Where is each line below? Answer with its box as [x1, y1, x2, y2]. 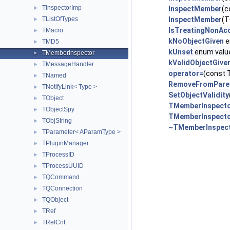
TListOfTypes [42, 15, 78, 23]
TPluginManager [42, 140, 89, 147]
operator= [168, 69, 203, 78]
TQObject [42, 196, 68, 203]
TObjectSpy [42, 106, 74, 113]
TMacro [42, 27, 63, 34]
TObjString [42, 117, 72, 124]
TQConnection [42, 185, 83, 192]
